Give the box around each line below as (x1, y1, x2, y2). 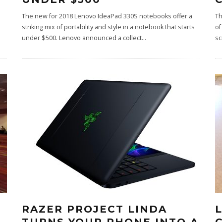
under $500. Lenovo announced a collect (22, 34, 142, 42)
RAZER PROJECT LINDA (22, 203, 167, 215)
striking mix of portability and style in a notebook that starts (22, 23, 195, 31)
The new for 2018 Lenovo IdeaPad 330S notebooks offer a (22, 12, 192, 20)
